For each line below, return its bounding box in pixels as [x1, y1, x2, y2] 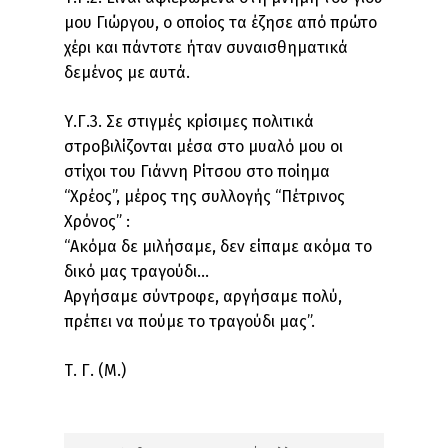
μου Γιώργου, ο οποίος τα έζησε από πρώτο [64, 13, 377, 32]
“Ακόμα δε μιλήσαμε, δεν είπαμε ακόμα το [64, 237, 372, 256]
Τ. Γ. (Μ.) [64, 361, 126, 380]
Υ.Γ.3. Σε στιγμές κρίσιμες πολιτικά [64, 112, 314, 131]
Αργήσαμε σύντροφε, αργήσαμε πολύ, [64, 287, 342, 306]
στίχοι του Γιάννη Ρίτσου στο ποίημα [64, 162, 330, 181]
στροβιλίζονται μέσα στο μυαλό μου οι [64, 137, 343, 156]
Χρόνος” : [64, 212, 130, 231]
